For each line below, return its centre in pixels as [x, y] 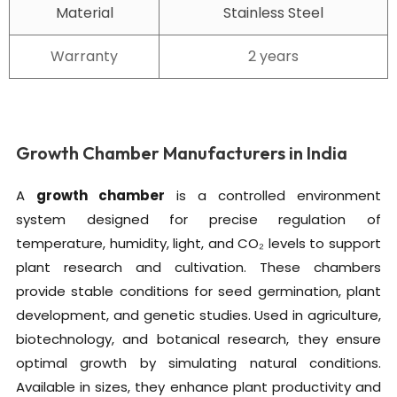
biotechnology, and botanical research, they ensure [198, 339]
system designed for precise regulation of [198, 219]
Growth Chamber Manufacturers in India [182, 152]
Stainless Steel [273, 12]
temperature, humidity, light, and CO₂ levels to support [198, 243]
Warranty [84, 56]
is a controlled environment [273, 195]
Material [84, 12]
